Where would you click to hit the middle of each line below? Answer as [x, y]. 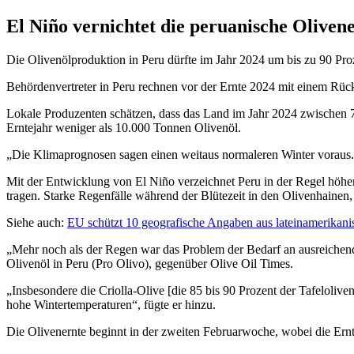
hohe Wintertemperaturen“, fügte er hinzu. [111, 304]
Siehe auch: [35, 222]
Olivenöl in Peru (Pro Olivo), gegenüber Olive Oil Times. [150, 263]
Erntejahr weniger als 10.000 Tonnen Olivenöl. [124, 127]
